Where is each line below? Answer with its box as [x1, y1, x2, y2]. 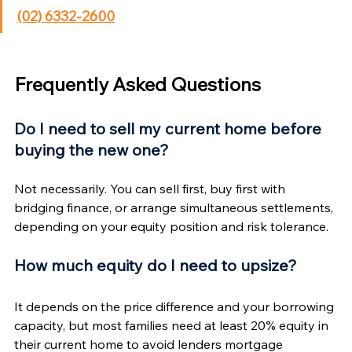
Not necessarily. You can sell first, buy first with [14, 180, 288, 196]
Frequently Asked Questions [14, 71, 261, 96]
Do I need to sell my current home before [14, 118, 325, 138]
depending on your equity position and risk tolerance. [14, 218, 328, 234]
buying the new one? [14, 139, 169, 159]
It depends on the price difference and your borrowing [14, 298, 337, 314]
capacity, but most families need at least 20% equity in [14, 317, 332, 333]
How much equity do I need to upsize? [14, 255, 297, 275]
